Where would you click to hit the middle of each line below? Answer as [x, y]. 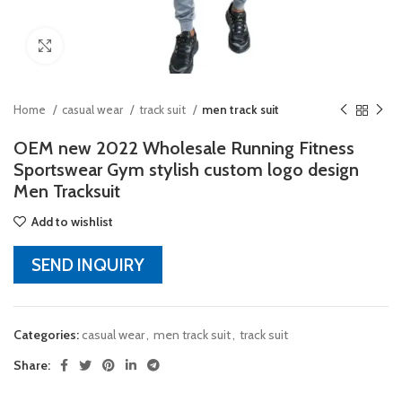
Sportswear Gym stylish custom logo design [186, 170]
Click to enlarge [103, 46]
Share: [32, 365]
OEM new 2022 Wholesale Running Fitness [184, 148]
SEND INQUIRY [88, 265]
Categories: [46, 335]
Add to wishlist [73, 222]
